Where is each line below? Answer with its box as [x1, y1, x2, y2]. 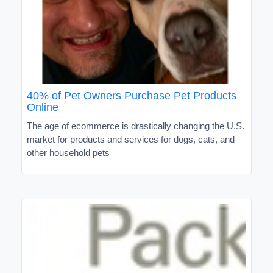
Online [27, 101, 58, 113]
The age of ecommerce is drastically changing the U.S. [27, 120, 244, 131]
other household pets [27, 147, 110, 158]
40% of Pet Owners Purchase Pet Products [27, 89, 236, 102]
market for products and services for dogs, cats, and [27, 133, 235, 144]
